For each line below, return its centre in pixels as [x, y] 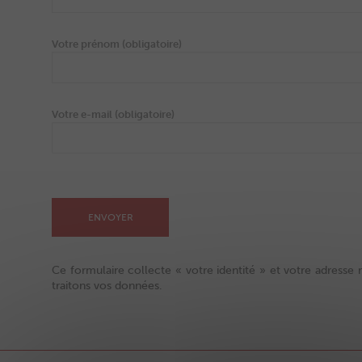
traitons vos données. [107, 286]
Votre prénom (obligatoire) [117, 44]
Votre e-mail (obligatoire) [113, 114]
